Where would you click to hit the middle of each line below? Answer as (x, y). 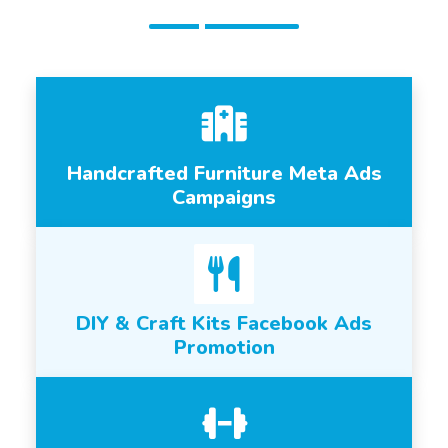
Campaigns (224, 197)
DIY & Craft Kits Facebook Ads (224, 323)
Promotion (224, 347)
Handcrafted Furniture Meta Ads (224, 173)
